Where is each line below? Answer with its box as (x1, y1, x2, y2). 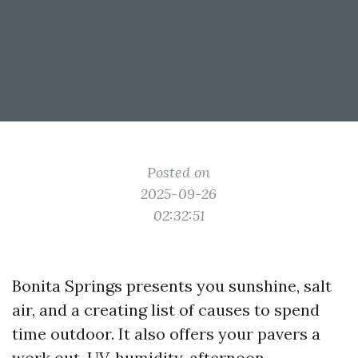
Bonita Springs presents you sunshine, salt (12, 276, 332, 296)
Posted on (147, 163, 211, 181)
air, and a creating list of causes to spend (12, 300, 320, 320)
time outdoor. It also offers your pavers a (12, 324, 320, 344)
